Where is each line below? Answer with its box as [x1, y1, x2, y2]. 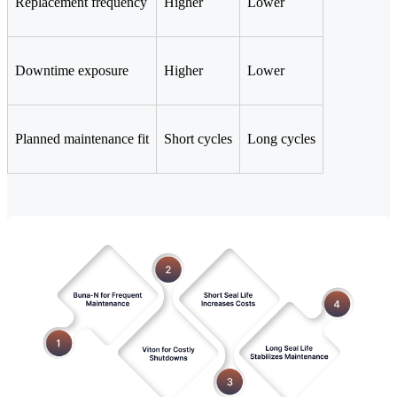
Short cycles [164, 131, 232, 147]
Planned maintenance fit [15, 131, 149, 147]
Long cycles [247, 131, 315, 147]
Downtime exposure [15, 63, 128, 79]
